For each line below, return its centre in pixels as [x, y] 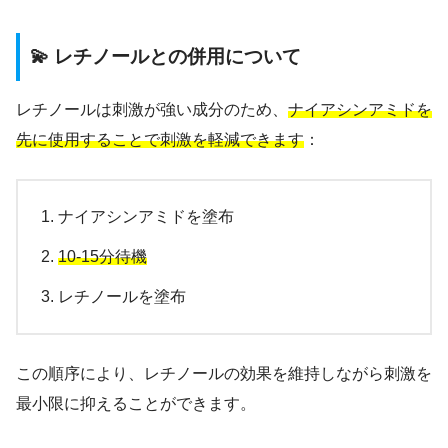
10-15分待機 [102, 256]
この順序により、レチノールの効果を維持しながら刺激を [224, 373]
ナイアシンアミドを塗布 [146, 216]
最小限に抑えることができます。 [136, 403]
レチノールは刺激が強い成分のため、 [152, 109]
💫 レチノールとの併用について [165, 57]
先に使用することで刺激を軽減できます [160, 139]
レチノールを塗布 [122, 296]
